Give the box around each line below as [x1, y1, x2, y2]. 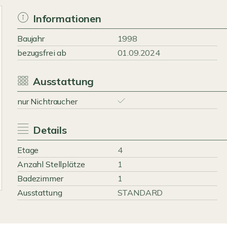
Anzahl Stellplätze [17, 159, 85, 169]
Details [32, 124, 67, 136]
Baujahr [17, 33, 45, 44]
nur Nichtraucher [17, 96, 78, 106]
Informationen [32, 12, 101, 25]
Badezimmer [17, 173, 63, 183]
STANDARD [117, 187, 163, 198]
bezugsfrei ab [17, 48, 67, 58]
